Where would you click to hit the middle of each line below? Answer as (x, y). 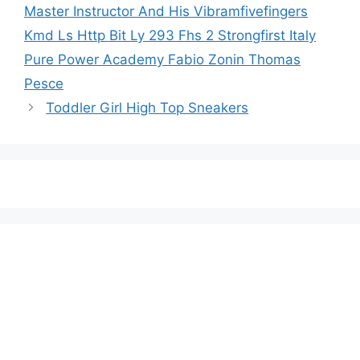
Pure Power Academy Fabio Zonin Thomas (162, 59)
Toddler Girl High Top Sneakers (147, 107)
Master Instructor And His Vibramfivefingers (166, 11)
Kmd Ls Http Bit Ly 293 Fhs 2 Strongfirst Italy (170, 35)
